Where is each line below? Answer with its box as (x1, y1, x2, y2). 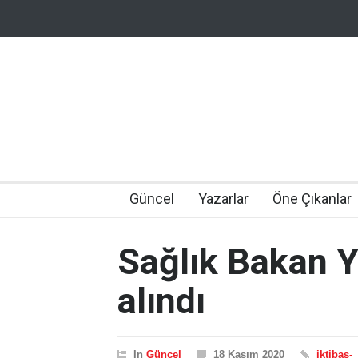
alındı (117, 280, 205, 322)
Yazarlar (198, 190, 249, 207)
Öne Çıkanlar (272, 190, 352, 207)
